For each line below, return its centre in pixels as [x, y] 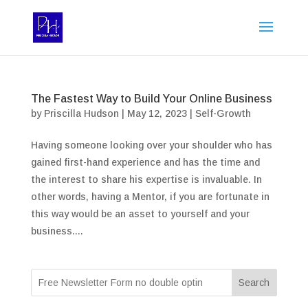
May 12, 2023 [157, 113]
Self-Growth [223, 113]
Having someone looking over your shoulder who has [151, 145]
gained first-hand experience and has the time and [145, 162]
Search [254, 283]
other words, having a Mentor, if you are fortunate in [150, 197]
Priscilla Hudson [81, 113]
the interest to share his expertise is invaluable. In [146, 179]
